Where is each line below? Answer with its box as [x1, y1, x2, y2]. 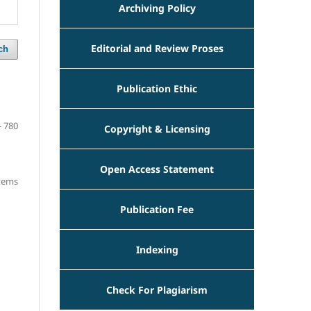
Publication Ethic [117, 81, 197, 95]
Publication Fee [120, 202, 194, 216]
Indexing [135, 242, 178, 256]
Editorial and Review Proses [90, 41, 224, 55]
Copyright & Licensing [103, 121, 210, 135]
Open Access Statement [100, 162, 214, 176]
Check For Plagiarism [106, 283, 208, 296]
